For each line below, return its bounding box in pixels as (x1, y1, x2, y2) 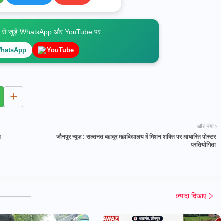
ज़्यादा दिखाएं (175, 192, 206, 200)
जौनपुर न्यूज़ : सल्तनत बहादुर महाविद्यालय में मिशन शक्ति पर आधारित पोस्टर (56, 133, 216, 140)
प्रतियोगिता (190, 141, 216, 148)
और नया (197, 123, 213, 130)
